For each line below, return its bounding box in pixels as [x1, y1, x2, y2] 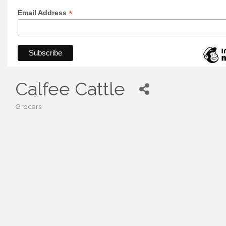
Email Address [18, 9, 69, 17]
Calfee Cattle [15, 78, 125, 99]
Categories [15, 107, 50, 116]
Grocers [15, 102, 42, 110]
